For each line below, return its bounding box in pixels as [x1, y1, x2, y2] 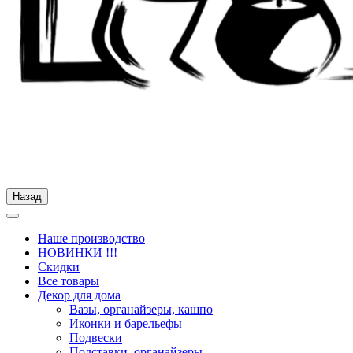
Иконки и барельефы [69, 317, 182, 331]
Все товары [38, 274, 99, 288]
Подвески [69, 331, 122, 345]
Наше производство [38, 232, 145, 246]
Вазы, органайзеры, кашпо [69, 303, 213, 317]
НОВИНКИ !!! [38, 246, 117, 260]
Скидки [38, 260, 80, 274]
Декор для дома [38, 288, 121, 303]
